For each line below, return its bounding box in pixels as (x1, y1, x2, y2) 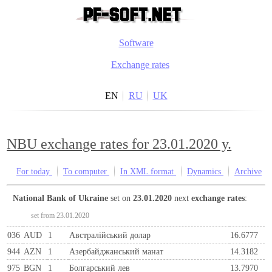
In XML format (120, 166, 176, 177)
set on (108, 192, 134, 203)
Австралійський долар (69, 229, 151, 240)
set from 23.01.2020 (31, 211, 90, 219)
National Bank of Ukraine (19, 192, 109, 203)
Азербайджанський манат (69, 246, 164, 256)
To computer (63, 166, 109, 177)
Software (118, 38, 154, 48)
